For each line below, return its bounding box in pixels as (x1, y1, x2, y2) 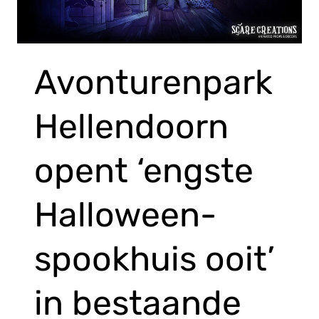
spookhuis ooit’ (34, 238, 275, 279)
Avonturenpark (34, 61, 273, 103)
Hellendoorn (34, 105, 229, 147)
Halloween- (34, 194, 216, 235)
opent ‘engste (34, 150, 253, 191)
